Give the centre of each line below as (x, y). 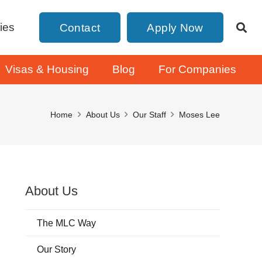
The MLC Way (66, 223)
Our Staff (149, 115)
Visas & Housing (47, 69)
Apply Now (175, 27)
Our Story (56, 249)
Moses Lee (199, 115)
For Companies (197, 69)
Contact (80, 27)
